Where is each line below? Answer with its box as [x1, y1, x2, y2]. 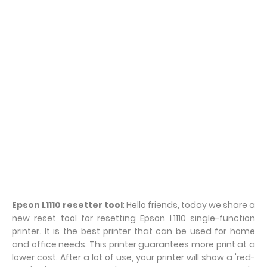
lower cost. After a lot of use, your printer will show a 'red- [12, 252, 255, 263]
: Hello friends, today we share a [123, 199, 255, 211]
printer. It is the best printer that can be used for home [12, 225, 255, 237]
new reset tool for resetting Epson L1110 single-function [12, 212, 255, 224]
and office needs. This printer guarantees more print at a [12, 238, 255, 250]
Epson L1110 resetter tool [12, 199, 123, 211]
